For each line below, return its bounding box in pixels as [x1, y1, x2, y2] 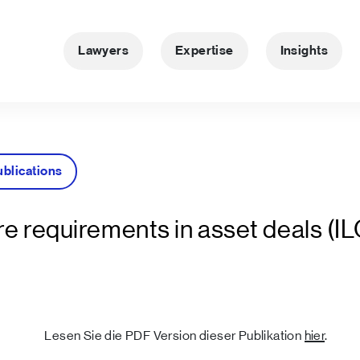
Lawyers [78, 44, 129, 58]
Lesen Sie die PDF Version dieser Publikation [44, 329, 305, 342]
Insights [280, 44, 328, 58]
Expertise [175, 44, 234, 58]
